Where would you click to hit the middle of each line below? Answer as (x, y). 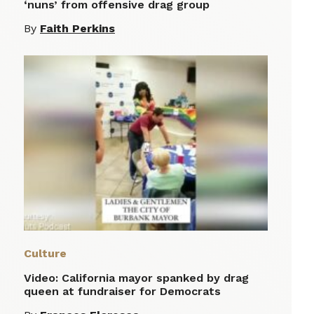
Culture (45, 253)
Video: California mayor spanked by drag (136, 278)
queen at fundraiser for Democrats (122, 291)
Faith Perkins (77, 28)
